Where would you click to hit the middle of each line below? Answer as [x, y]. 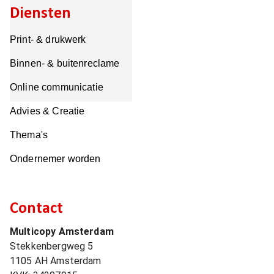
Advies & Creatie [47, 111]
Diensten [40, 14]
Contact [36, 209]
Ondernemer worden [55, 159]
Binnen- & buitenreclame [65, 63]
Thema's [29, 135]
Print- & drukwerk [48, 39]
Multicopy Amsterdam [62, 231]
